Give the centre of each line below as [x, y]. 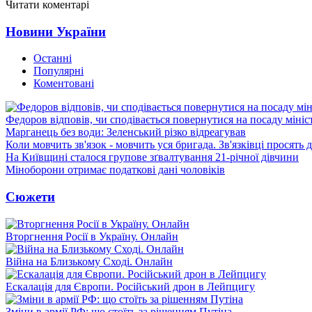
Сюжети [30, 196]
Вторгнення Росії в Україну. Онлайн [92, 236]
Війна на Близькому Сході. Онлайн [89, 261]
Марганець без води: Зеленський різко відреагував [126, 132]
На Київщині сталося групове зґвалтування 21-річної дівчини [152, 157]
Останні [53, 58]
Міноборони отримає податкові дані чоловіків [115, 170]
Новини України [56, 31]
